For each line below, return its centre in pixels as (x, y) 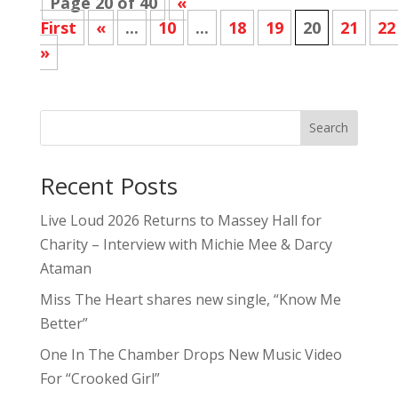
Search (329, 128)
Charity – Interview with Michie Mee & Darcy (186, 244)
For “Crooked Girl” (99, 378)
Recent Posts (108, 185)
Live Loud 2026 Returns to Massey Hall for (180, 220)
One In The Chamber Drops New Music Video (191, 354)
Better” (64, 323)
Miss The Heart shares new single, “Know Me (190, 299)
